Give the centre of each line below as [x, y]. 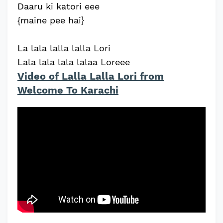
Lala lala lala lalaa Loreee [74, 62]
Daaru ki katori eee [58, 6]
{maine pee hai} [51, 20]
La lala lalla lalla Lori [64, 48]
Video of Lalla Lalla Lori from [91, 76]
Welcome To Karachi [68, 90]
